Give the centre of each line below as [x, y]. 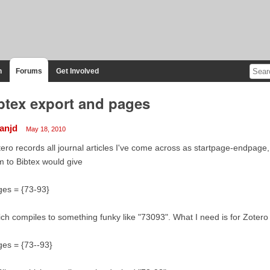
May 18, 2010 [46, 129]
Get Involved [77, 71]
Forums [29, 71]
